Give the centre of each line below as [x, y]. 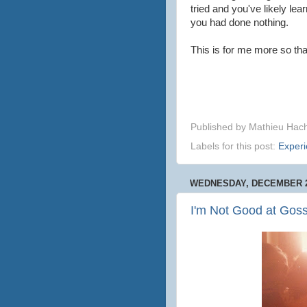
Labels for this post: [234, 146]
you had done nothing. [240, 23]
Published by [220, 127]
